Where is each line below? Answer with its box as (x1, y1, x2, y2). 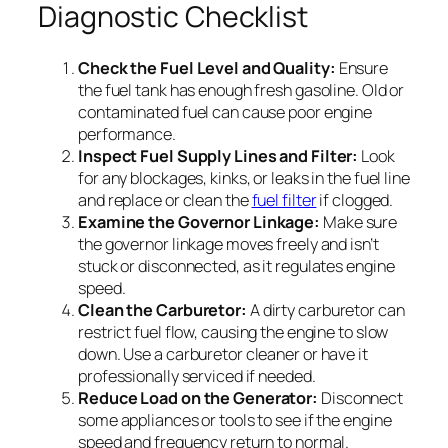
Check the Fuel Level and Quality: (78, 56, 336, 79)
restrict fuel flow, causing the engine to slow (78, 320, 389, 343)
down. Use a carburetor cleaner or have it (78, 342, 368, 365)
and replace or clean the (78, 188, 252, 211)
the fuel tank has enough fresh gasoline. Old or (78, 78, 405, 101)
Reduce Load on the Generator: (78, 386, 319, 409)
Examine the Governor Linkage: (78, 210, 321, 233)
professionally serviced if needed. (78, 364, 316, 387)
